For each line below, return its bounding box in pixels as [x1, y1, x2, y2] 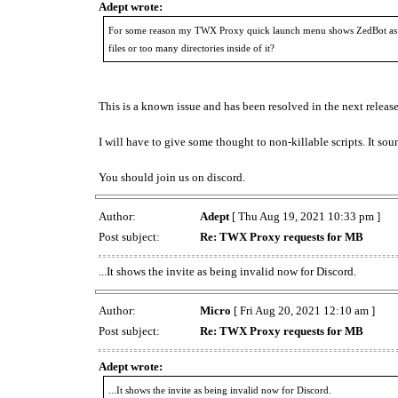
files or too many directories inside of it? [108, 42, 275, 53]
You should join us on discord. [99, 170, 245, 184]
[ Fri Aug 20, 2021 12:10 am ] [231, 304, 375, 318]
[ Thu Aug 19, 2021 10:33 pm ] [229, 209, 380, 223]
